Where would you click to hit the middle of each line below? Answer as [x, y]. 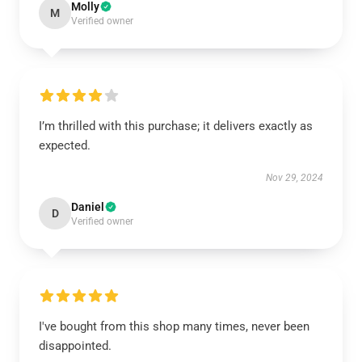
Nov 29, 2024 [295, 178]
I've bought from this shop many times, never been [174, 326]
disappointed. [75, 346]
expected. [65, 145]
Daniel [88, 207]
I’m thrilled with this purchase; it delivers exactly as [176, 126]
